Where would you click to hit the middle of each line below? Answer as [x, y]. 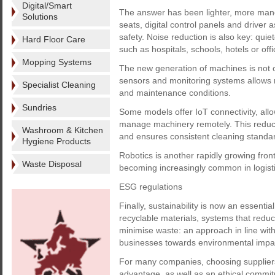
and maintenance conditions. [175, 93]
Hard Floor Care [54, 39]
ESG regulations [151, 187]
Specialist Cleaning [59, 85]
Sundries [39, 107]
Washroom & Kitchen [63, 130]
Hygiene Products [56, 141]
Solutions [40, 17]
